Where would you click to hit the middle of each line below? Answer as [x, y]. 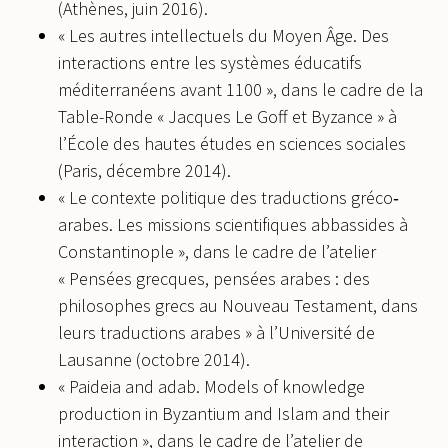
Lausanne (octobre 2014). [154, 359]
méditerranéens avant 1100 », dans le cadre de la [240, 89]
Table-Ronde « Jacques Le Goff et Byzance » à [227, 116]
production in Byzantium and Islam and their [223, 413]
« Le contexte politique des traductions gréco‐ [228, 197]
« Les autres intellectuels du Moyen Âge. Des [223, 35]
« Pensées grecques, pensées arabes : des [214, 278]
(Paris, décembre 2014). [144, 170]
